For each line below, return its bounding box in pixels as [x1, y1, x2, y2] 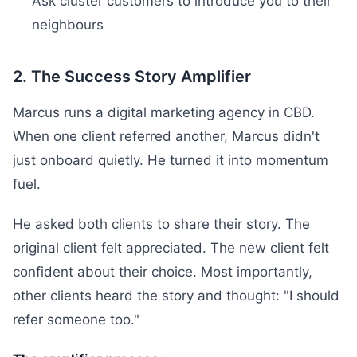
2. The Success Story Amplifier [13, 67, 251, 86]
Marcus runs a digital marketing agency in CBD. [13, 104, 315, 120]
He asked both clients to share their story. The [13, 216, 310, 232]
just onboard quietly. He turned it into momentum [13, 152, 328, 168]
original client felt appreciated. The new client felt [13, 240, 329, 256]
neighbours [32, 17, 104, 33]
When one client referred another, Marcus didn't [13, 128, 320, 144]
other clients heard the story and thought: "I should [13, 288, 339, 304]
